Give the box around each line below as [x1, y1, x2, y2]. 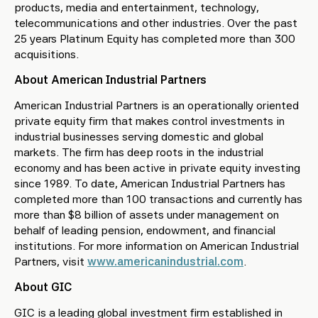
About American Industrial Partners [14, 73, 207, 87]
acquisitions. [14, 48, 79, 61]
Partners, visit [14, 255, 87, 268]
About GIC [14, 280, 72, 294]
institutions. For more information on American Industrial [14, 239, 299, 253]
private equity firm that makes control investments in [14, 114, 285, 128]
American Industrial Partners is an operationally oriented [14, 99, 299, 112]
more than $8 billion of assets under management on [14, 208, 279, 221]
